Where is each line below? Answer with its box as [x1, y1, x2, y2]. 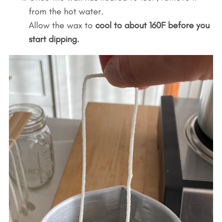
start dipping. [28, 33, 79, 45]
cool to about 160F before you [95, 19, 210, 31]
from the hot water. [28, 5, 104, 17]
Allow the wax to [28, 19, 95, 31]
